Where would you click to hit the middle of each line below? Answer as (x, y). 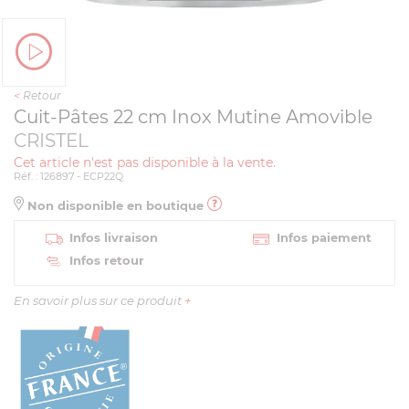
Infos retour (107, 260)
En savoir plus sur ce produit (99, 300)
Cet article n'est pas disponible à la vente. (145, 163)
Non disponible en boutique (115, 205)
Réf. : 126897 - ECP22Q (68, 176)
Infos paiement (324, 237)
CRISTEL (51, 141)
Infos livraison (114, 237)
